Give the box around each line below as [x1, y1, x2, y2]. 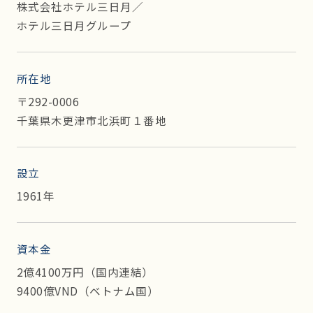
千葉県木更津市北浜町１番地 [16, 112, 167, 128]
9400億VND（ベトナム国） [16, 283, 159, 299]
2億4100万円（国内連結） [16, 264, 166, 280]
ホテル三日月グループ [16, 17, 131, 33]
